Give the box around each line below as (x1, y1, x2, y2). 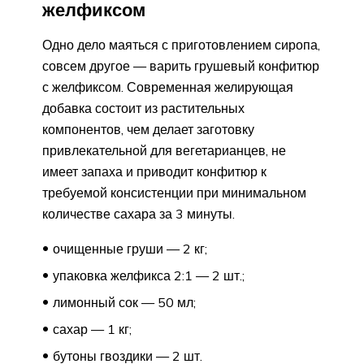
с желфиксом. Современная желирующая (42, 78, 293, 95)
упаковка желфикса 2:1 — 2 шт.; (53, 266, 245, 284)
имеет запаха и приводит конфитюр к (42, 162, 266, 180)
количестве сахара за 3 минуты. (42, 205, 235, 222)
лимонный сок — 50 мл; (53, 293, 196, 310)
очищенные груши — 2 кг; (53, 240, 207, 257)
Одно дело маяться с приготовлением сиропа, (42, 36, 320, 53)
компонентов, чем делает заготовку (42, 120, 254, 137)
